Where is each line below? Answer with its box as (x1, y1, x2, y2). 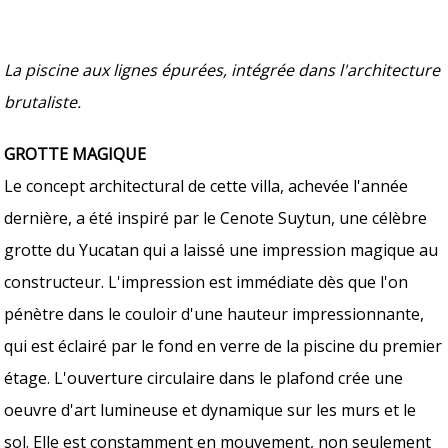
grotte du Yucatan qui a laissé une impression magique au (4, 238, 439, 261)
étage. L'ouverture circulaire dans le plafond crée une (4, 366, 404, 389)
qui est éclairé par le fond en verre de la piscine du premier (4, 334, 443, 357)
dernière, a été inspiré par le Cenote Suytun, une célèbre (4, 206, 428, 229)
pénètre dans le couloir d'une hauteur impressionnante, (4, 302, 425, 325)
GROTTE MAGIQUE (4, 142, 147, 165)
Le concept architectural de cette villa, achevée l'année (4, 174, 409, 197)
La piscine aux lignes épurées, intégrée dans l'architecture (4, 58, 441, 81)
